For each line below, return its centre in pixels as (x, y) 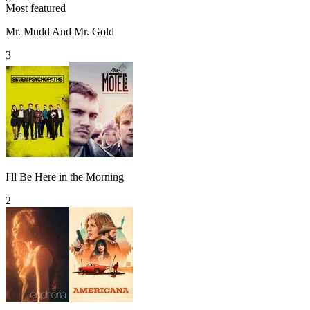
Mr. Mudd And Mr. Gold (60, 31)
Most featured (36, 8)
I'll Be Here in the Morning (65, 176)
